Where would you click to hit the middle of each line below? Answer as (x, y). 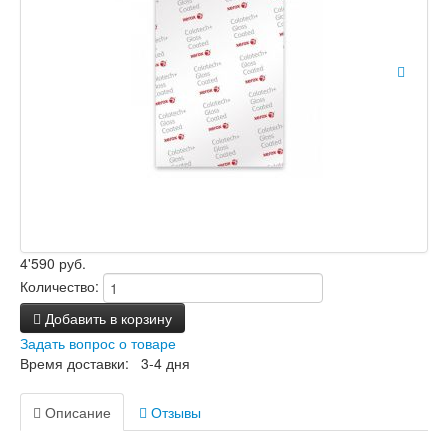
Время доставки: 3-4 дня (105, 363)
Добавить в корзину (106, 318)
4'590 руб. (53, 263)
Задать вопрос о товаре (98, 343)
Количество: (59, 285)
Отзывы (174, 412)
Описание (76, 412)
